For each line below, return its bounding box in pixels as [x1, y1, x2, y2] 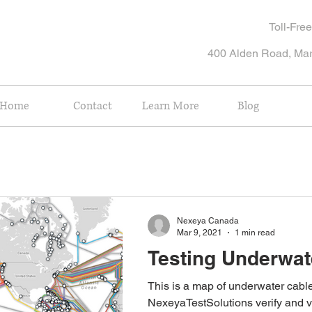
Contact [72, 98, 112, 114]
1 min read [235, 227, 275, 237]
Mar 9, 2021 [177, 227, 222, 237]
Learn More [141, 98, 199, 114]
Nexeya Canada [177, 216, 239, 226]
